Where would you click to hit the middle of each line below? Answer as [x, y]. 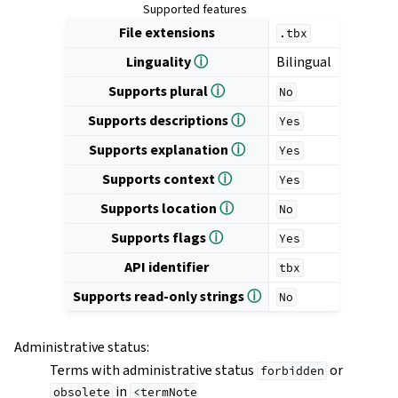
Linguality [159, 61]
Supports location [159, 208]
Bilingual [303, 61]
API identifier [167, 267]
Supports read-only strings [159, 296]
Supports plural [160, 91]
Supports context [159, 179]
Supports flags [159, 237]
